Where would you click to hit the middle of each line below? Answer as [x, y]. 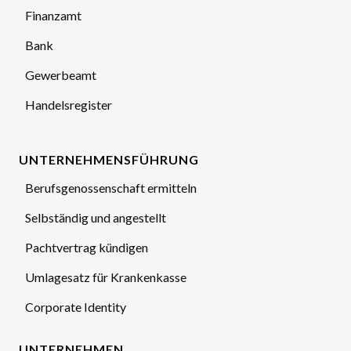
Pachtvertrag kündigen [87, 247]
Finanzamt [53, 15]
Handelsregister [69, 105]
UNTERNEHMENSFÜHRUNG [109, 159]
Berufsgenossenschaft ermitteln [111, 188]
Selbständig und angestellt [96, 217]
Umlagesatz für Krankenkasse [106, 277]
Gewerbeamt [61, 75]
